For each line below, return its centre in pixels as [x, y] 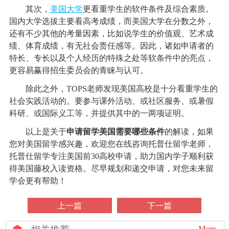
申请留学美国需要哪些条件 [115, 132]
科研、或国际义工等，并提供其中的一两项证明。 [99, 113]
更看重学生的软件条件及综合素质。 [148, 9]
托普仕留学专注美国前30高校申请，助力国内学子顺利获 [111, 156]
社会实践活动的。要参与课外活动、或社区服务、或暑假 [111, 101]
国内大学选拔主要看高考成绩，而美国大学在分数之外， [111, 21]
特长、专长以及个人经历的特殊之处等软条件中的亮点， [111, 58]
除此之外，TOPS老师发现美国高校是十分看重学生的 [113, 89]
